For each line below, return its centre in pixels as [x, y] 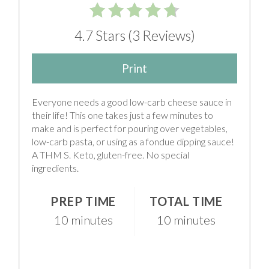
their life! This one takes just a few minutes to [122, 115]
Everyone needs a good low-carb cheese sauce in [132, 102]
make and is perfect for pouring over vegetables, [130, 128]
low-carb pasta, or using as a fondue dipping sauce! [133, 142]
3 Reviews [161, 36]
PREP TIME [83, 201]
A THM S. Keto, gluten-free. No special [110, 155]
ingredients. [55, 168]
